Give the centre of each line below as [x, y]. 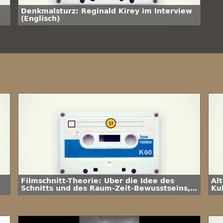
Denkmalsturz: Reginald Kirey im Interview [107, 11]
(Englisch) [40, 19]
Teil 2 [32, 196]
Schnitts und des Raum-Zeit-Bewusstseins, [106, 188]
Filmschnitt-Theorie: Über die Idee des [98, 181]
